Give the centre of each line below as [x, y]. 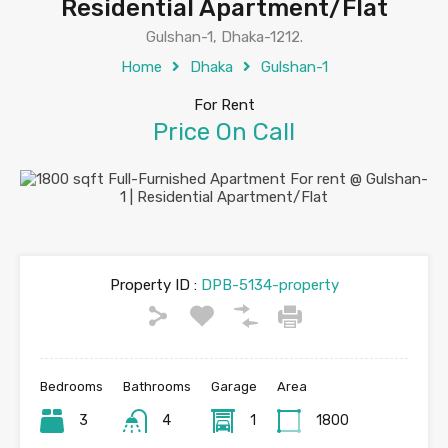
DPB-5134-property [267, 285]
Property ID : [153, 285]
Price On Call [224, 132]
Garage [234, 387]
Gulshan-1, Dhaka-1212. [224, 37]
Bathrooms [157, 387]
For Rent [224, 105]
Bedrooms [71, 387]
